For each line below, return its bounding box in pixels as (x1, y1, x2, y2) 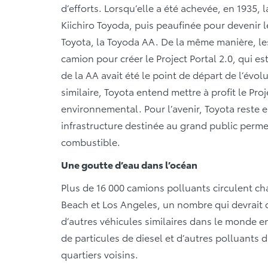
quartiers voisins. (61, 246, 138, 261)
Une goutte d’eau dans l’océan (61, 157, 197, 171)
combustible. (61, 134, 120, 148)
